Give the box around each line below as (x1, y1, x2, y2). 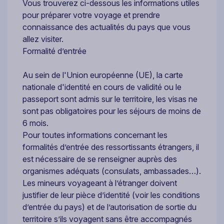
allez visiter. (22, 34, 63, 44)
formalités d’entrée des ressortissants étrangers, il (22, 142, 199, 152)
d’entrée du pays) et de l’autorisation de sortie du (22, 202, 196, 212)
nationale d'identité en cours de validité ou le (22, 82, 181, 92)
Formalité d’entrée (22, 46, 88, 56)
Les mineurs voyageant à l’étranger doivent (22, 178, 177, 188)
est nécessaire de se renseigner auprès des (22, 154, 177, 164)
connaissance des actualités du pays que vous (22, 22, 190, 32)
